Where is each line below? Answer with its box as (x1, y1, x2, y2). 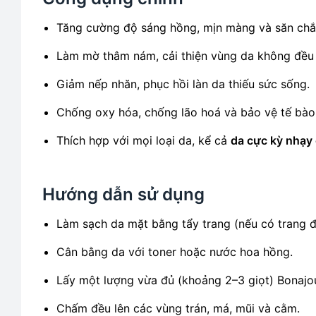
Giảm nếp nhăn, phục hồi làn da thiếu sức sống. (56, 77, 310, 91)
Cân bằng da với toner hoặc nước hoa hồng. (56, 245, 293, 259)
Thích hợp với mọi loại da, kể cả (56, 133, 231, 147)
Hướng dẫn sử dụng (42, 184, 205, 205)
